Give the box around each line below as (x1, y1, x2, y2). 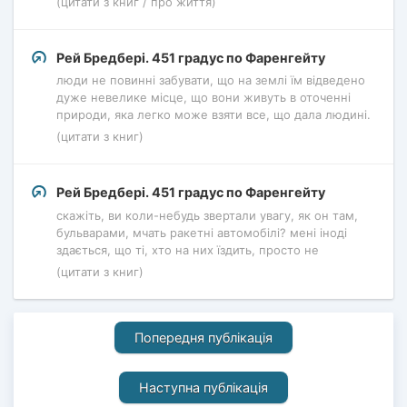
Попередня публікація (134, 329, 273, 345)
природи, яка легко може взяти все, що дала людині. (56, 107, 371, 123)
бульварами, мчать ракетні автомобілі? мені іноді (56, 224, 347, 240)
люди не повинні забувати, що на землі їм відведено (56, 73, 365, 88)
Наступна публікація (139, 379, 268, 395)
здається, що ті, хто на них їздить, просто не (56, 242, 319, 257)
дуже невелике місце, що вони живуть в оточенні (56, 90, 351, 105)
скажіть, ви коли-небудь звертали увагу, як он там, (56, 207, 358, 223)
